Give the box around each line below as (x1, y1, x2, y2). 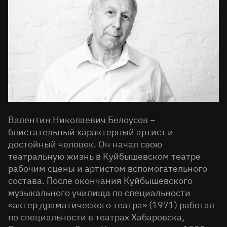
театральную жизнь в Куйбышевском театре (8, 150, 201, 163)
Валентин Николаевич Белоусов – (8, 114, 156, 126)
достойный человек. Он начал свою (8, 138, 162, 150)
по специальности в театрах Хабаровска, (8, 211, 184, 223)
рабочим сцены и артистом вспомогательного (8, 163, 207, 175)
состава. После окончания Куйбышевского (8, 175, 193, 187)
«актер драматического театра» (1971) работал (8, 199, 214, 211)
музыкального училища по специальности (8, 187, 191, 199)
